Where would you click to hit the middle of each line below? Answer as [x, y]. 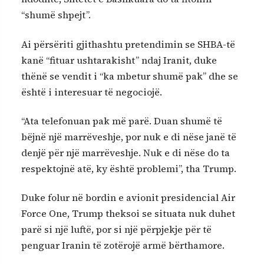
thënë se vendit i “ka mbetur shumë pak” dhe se [130, 76]
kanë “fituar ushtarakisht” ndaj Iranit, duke [119, 60]
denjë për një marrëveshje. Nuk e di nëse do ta [126, 153]
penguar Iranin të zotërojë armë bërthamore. [123, 245]
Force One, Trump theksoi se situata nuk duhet [128, 214]
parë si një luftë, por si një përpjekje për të [116, 230]
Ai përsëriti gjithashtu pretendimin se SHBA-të [128, 44]
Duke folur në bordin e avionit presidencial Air [128, 198]
